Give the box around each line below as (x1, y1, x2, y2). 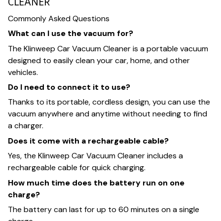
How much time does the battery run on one (8, 177, 184, 188)
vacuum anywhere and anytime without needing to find (8, 109, 207, 119)
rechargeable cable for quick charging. (8, 162, 146, 173)
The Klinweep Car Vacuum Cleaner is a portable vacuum (8, 43, 208, 54)
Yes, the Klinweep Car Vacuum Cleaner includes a (8, 150, 183, 161)
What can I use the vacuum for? (8, 28, 133, 39)
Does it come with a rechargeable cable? (8, 135, 169, 146)
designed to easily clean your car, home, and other (8, 55, 190, 66)
